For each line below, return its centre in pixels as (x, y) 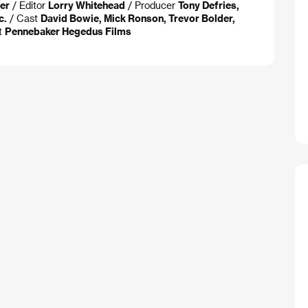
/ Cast (24, 18)
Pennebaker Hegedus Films (68, 31)
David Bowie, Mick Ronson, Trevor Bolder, (138, 18)
